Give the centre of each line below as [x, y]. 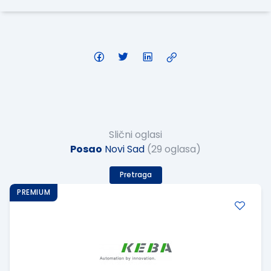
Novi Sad [123, 149]
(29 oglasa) [174, 149]
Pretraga [135, 175]
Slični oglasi [135, 135]
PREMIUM [34, 193]
